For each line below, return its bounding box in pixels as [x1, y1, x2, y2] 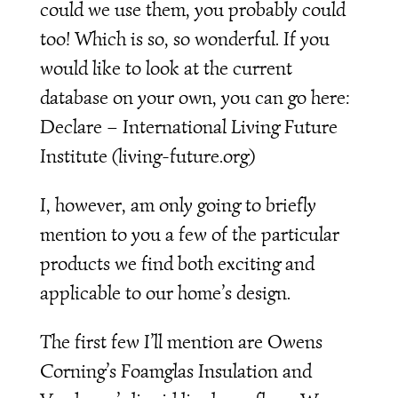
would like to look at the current [39, 56, 292, 81]
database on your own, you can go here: [39, 85, 350, 110]
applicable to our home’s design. [39, 281, 291, 306]
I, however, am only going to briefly [39, 193, 316, 218]
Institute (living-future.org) [39, 144, 255, 169]
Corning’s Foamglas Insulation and [39, 359, 312, 384]
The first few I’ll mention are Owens [39, 330, 322, 354]
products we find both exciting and [39, 251, 314, 276]
